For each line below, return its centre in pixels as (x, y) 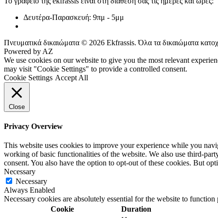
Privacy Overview (33, 127)
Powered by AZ (28, 51)
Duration (136, 209)
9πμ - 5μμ (109, 17)
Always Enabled (29, 190)
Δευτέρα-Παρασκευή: (58, 17)
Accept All (72, 77)
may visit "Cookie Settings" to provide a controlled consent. (96, 69)
